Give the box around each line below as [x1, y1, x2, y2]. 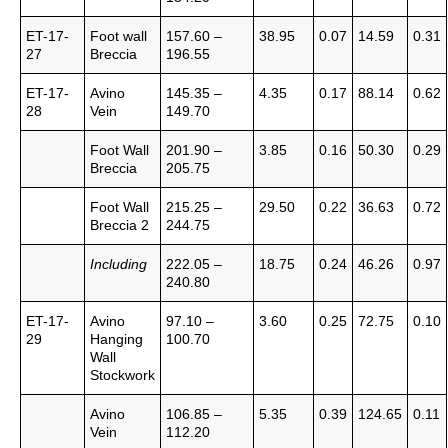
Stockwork [90, 367, 155, 383]
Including [90, 256, 147, 272]
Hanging [90, 331, 143, 347]
